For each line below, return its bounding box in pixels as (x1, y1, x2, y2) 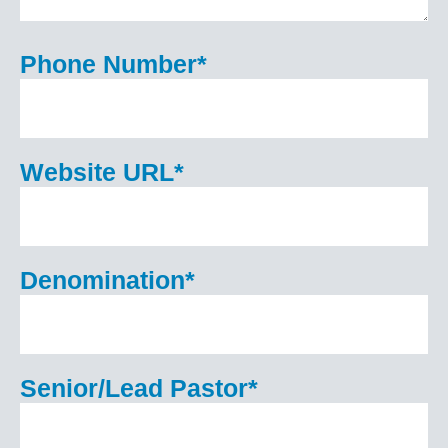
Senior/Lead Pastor (20, 374, 248, 403)
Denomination (20, 266, 185, 295)
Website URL (20, 158, 174, 187)
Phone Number (20, 50, 197, 79)
